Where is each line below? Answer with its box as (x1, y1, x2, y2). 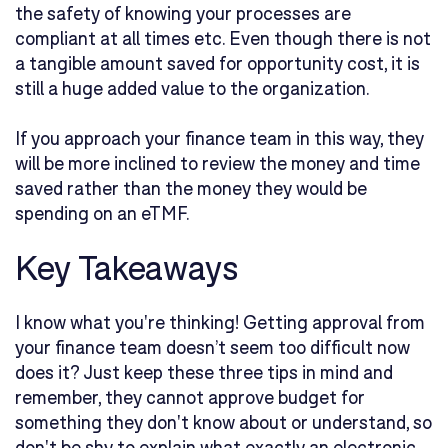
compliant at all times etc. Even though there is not (15, 26, 431, 49)
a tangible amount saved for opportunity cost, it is (15, 51, 420, 74)
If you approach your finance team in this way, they (15, 126, 424, 149)
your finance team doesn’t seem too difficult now (15, 336, 410, 359)
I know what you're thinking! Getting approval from (15, 311, 425, 334)
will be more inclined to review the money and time (15, 151, 420, 174)
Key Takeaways (15, 245, 238, 287)
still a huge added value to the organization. (15, 76, 370, 99)
